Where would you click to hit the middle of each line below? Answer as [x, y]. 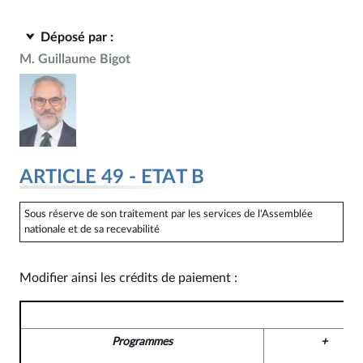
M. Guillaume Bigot [75, 59]
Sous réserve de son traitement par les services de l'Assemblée [168, 214]
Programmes [142, 342]
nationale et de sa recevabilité [92, 229]
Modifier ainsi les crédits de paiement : [128, 278]
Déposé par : [77, 37]
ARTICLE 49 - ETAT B [112, 177]
